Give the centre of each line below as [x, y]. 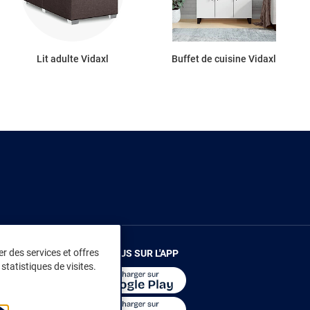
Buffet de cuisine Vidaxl [224, 59]
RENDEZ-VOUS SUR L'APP [123, 254]
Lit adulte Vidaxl [72, 59]
